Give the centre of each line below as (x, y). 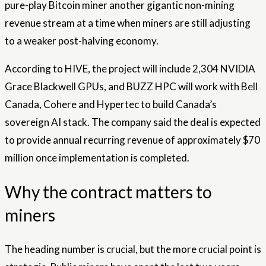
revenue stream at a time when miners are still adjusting (128, 23)
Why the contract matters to (108, 192)
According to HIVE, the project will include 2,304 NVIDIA (130, 68)
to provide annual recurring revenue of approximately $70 (132, 140)
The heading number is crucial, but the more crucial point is (133, 249)
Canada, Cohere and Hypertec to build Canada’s (111, 104)
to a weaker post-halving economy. (82, 40)
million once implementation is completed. (97, 157)
